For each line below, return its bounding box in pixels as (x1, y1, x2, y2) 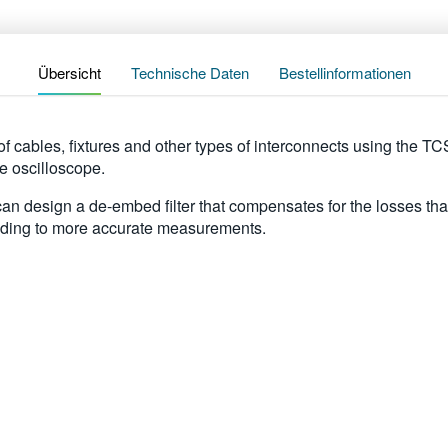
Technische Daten (130, 62, 249, 83)
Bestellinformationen (278, 62, 411, 83)
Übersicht (37, 62, 101, 83)
